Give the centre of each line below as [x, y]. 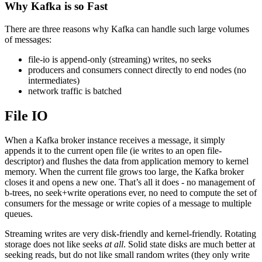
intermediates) [54, 80]
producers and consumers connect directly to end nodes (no [137, 70]
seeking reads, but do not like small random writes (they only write [127, 255]
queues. [19, 214]
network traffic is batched [75, 91]
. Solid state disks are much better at [189, 244]
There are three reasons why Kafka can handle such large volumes [127, 29]
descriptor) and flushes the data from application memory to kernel [127, 161]
